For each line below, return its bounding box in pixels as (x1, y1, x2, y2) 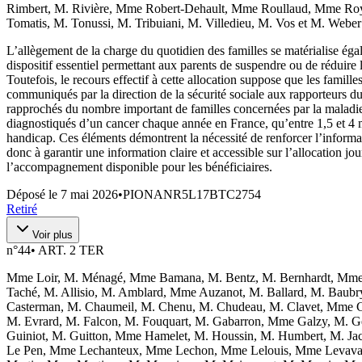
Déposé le (6, 187, 61, 201)
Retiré (6, 201, 37, 216)
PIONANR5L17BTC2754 (123, 187, 261, 201)
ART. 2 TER (38, 242, 104, 257)
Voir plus (32, 228, 73, 241)
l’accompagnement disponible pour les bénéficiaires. (6, 159, 272, 174)
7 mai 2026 (61, 187, 118, 201)
